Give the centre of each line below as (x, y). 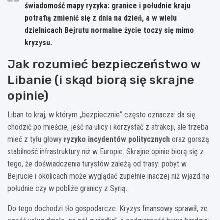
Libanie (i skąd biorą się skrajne (101, 80)
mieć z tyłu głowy (36, 139)
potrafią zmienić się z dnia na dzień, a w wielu (101, 18)
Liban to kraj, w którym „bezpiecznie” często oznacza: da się (101, 114)
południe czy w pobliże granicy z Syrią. (67, 188)
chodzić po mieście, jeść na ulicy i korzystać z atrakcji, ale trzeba (108, 127)
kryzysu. (38, 42)
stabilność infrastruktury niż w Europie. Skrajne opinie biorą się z (106, 151)
